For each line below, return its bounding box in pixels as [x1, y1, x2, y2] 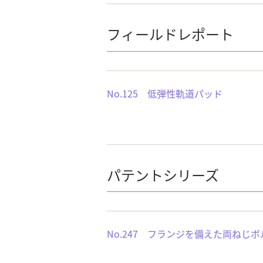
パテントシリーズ [107, 164, 219, 185]
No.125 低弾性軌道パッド [107, 86, 222, 100]
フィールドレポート [107, 23, 234, 45]
